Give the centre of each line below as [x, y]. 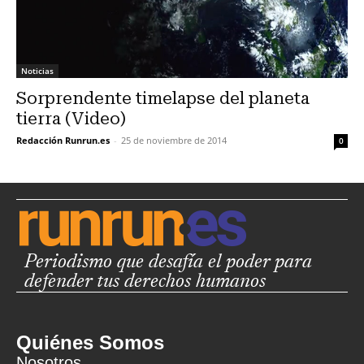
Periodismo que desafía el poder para [168, 263]
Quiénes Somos [90, 343]
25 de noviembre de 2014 [174, 141]
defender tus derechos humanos [145, 282]
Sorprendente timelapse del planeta [163, 99]
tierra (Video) [71, 119]
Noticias [37, 71]
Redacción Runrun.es [63, 141]
